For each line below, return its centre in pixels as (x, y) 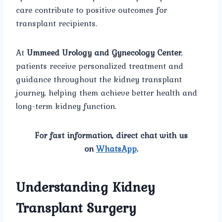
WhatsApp (116, 149)
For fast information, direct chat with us (111, 136)
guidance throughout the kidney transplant (99, 80)
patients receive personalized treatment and (100, 66)
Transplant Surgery (76, 208)
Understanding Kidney (85, 187)
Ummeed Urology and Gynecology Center (104, 53)
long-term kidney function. (66, 106)
